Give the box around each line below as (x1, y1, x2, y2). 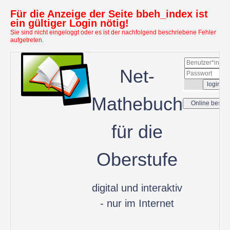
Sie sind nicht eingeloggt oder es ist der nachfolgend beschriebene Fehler (10, 29, 216, 36)
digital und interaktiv (92, 182, 182, 194)
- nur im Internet (100, 198, 174, 209)
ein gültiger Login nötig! (10, 17, 129, 29)
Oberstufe (97, 149, 178, 170)
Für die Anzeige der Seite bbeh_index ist (10, 8, 208, 20)
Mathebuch (91, 93, 183, 114)
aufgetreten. (10, 36, 44, 44)
